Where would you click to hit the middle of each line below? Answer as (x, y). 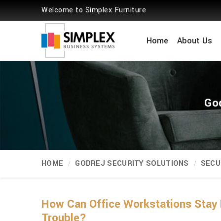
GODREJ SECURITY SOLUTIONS (132, 164)
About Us (195, 41)
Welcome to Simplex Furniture (94, 10)
